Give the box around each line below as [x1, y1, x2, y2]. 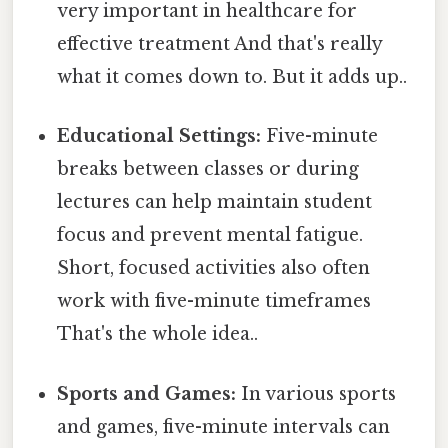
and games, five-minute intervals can [57, 415, 391, 438]
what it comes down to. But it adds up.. [57, 66, 408, 89]
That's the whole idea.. [57, 323, 259, 346]
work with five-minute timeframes [57, 290, 372, 313]
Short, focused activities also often [57, 257, 371, 280]
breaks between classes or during [57, 158, 360, 181]
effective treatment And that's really [57, 33, 383, 56]
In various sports [236, 382, 397, 405]
